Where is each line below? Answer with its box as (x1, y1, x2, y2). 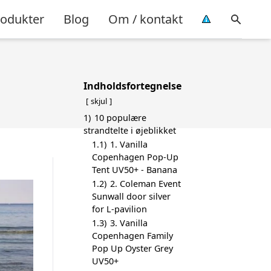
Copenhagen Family (92, 230, 173, 241)
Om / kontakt (108, 10, 183, 27)
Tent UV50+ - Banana (92, 164, 177, 175)
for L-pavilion (92, 203, 147, 215)
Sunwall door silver (92, 191, 171, 202)
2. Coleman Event (110, 178, 181, 189)
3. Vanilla (110, 217, 148, 229)
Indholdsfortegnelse (83, 79, 181, 93)
